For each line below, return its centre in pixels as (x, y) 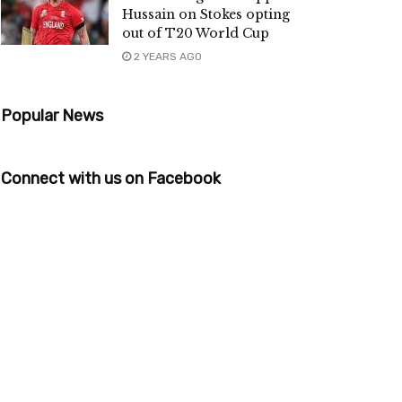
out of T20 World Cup (196, 34)
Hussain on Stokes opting (206, 15)
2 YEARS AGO (166, 57)
